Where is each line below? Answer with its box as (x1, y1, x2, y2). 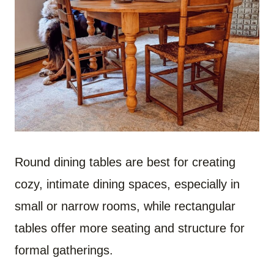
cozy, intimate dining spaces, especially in (15, 177, 240, 191)
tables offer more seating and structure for (15, 221, 245, 235)
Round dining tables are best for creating (15, 155, 235, 169)
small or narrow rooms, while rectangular (15, 199, 235, 213)
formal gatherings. (15, 243, 113, 257)
